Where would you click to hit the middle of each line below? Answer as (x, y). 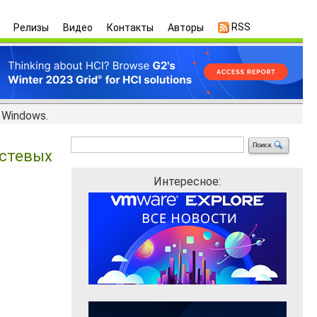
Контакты (130, 28)
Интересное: (187, 181)
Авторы (186, 28)
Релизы (31, 28)
